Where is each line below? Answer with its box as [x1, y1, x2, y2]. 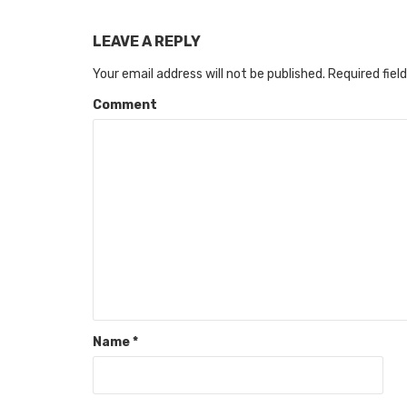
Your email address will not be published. [93, 66, 325, 83]
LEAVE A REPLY [93, 33, 201, 51]
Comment [93, 97, 157, 114]
